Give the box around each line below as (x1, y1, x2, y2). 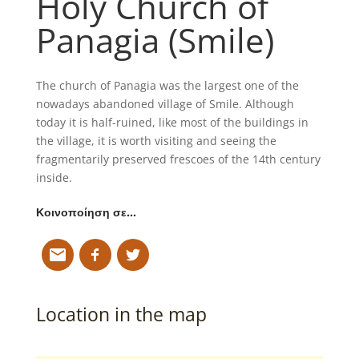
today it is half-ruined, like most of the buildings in (35, 114, 309, 130)
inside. (35, 169, 72, 185)
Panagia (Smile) (35, 16, 274, 63)
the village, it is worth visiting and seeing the (35, 132, 276, 148)
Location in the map (35, 301, 207, 327)
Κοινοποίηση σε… (35, 204, 136, 220)
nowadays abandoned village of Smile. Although (35, 95, 294, 111)
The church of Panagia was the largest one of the (35, 77, 299, 93)
